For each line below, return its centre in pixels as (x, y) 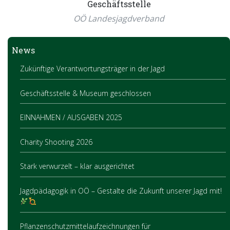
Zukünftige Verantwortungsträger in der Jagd (92, 69)
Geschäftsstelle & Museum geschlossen (85, 93)
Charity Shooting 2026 (56, 142)
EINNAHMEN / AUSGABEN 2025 (71, 118)
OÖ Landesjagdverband (119, 18)
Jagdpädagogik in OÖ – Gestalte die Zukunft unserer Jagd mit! (121, 191)
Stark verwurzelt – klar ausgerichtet (77, 166)
